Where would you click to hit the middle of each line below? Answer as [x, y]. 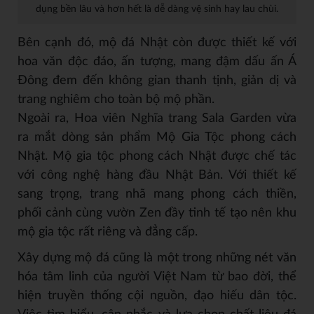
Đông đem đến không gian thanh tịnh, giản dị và [157, 81]
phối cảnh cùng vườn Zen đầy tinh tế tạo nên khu [157, 213]
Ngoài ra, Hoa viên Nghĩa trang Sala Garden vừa [157, 119]
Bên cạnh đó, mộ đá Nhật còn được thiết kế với [157, 43]
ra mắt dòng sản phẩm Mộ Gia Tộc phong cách [157, 138]
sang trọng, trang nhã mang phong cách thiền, [157, 194]
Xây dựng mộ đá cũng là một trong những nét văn [157, 258]
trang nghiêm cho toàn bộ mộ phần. [116, 100]
